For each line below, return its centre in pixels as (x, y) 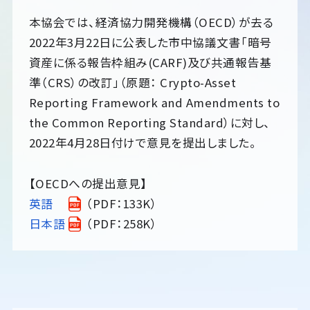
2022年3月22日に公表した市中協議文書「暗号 (150, 42)
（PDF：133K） (122, 203)
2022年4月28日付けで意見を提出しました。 (143, 142)
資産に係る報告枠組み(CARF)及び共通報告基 (150, 62)
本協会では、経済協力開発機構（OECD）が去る (151, 22)
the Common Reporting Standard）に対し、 (149, 122)
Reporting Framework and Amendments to (154, 102)
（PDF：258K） (122, 223)
